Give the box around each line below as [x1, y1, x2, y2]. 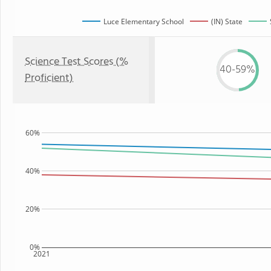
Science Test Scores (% [25, 53, 128, 71]
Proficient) [25, 70, 73, 87]
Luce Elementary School [103, 16, 184, 27]
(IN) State [211, 16, 243, 27]
